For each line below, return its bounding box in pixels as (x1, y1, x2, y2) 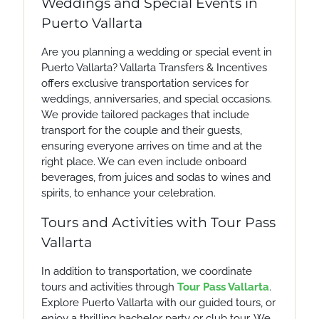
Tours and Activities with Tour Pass (41, 214, 276, 231)
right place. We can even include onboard (41, 155, 246, 168)
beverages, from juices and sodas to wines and (41, 170, 271, 184)
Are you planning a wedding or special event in (41, 45, 272, 58)
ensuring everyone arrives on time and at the (41, 139, 262, 152)
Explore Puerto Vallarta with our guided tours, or (41, 296, 276, 309)
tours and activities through (41, 280, 177, 293)
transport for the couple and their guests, (41, 123, 242, 137)
